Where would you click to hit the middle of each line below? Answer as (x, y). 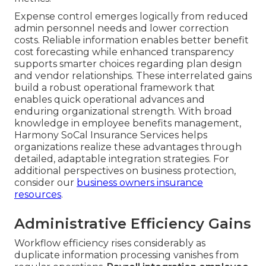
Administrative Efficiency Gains (133, 224)
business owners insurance (140, 183)
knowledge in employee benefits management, (128, 123)
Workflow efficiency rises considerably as (110, 243)
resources (38, 195)
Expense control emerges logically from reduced (131, 17)
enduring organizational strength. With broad (123, 112)
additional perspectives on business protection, (125, 171)
